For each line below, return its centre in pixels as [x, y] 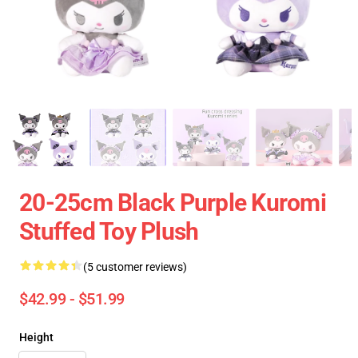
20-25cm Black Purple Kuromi [173, 203]
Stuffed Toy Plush [109, 231]
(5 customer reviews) [135, 267]
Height [36, 337]
